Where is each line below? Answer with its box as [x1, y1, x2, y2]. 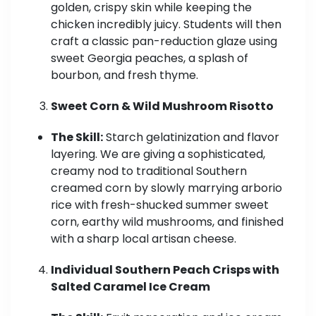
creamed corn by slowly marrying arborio [51, 180, 282, 197]
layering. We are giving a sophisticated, [51, 146, 265, 163]
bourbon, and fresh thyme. [51, 67, 198, 84]
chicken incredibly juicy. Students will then [51, 16, 281, 33]
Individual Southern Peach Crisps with [51, 262, 279, 279]
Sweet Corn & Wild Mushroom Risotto [51, 98, 274, 115]
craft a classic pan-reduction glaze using [51, 33, 277, 50]
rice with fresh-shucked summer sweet [51, 197, 269, 214]
